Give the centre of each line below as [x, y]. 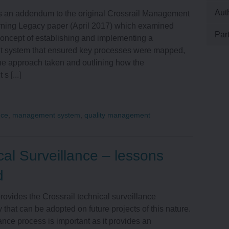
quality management [118, 115]
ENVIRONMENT [128, 100]
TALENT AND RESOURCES [151, 206]
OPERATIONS [124, 170]
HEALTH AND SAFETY [141, 65]
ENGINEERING [127, 135]
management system [47, 115]
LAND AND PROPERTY [143, 29]
